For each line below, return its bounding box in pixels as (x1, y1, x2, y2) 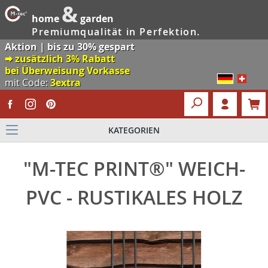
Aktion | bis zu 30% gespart (5, 40, 135, 53)
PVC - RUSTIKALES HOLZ (26, 184, 242, 211)
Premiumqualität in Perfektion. (32, 25, 200, 39)
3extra (50, 76, 81, 89)
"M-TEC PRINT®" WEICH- (23, 156, 245, 182)
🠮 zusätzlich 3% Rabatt (5, 52, 115, 65)
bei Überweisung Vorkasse (5, 64, 130, 77)
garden (78, 11, 114, 25)
